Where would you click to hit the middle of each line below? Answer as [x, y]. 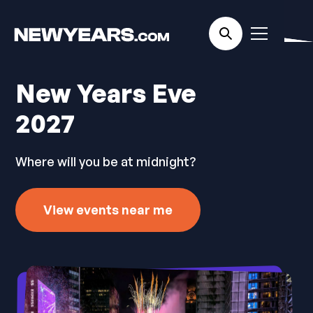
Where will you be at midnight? [106, 161]
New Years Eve [106, 93]
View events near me [108, 210]
